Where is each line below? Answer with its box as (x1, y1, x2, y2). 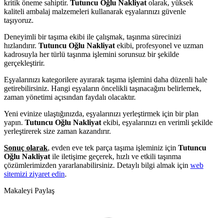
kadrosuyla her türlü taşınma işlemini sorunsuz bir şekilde (4, 50, 179, 58)
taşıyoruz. (4, 16, 34, 24)
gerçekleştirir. (4, 58, 45, 67)
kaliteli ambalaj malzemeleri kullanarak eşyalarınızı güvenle (4, 7, 186, 16)
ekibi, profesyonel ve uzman (115, 41, 203, 50)
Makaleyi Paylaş (4, 186, 54, 195)
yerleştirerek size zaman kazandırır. (4, 127, 111, 135)
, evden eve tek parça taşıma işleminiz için (48, 143, 178, 152)
